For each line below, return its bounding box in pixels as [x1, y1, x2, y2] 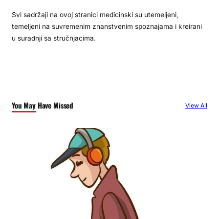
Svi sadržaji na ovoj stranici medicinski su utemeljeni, [12, 11, 178, 19]
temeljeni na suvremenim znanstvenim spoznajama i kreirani [12, 22, 202, 31]
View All [185, 102, 207, 109]
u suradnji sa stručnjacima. [12, 34, 96, 43]
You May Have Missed [12, 99, 74, 110]
